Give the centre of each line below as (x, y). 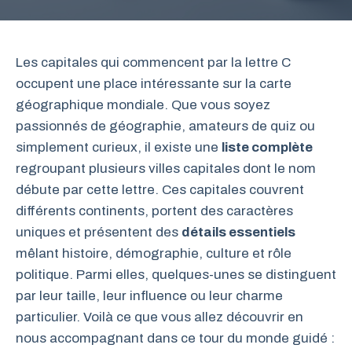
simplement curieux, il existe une (119, 147)
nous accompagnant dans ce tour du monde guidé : (175, 338)
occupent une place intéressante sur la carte (154, 84)
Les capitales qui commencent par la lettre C (153, 62)
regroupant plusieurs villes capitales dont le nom (166, 169)
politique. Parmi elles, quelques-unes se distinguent (176, 275)
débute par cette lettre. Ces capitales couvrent (160, 190)
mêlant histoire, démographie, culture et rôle (154, 253)
